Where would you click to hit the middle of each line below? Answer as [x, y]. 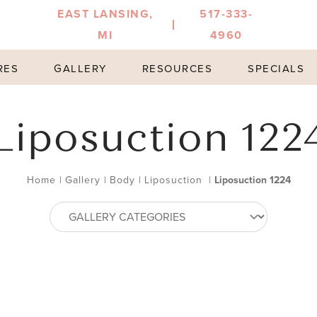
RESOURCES [177, 69]
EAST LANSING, [105, 14]
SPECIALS [276, 69]
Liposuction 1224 [252, 180]
